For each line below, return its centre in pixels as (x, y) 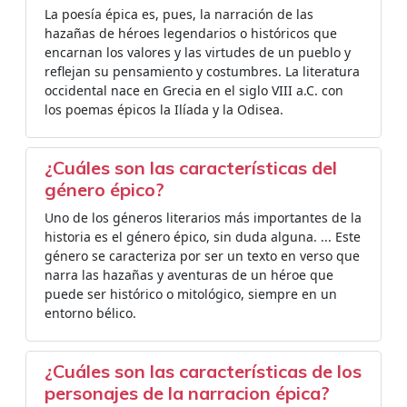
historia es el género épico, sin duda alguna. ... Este (203, 237)
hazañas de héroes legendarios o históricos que (191, 33)
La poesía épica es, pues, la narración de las (179, 14)
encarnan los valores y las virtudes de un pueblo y (198, 52)
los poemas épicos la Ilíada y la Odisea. (164, 109)
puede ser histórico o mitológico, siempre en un (191, 294)
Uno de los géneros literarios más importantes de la (203, 218)
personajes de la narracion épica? (187, 393)
